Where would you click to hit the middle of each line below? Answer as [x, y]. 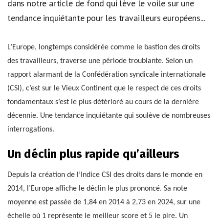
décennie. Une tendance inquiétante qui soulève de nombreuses [109, 116]
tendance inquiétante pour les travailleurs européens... [107, 18]
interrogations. [31, 130]
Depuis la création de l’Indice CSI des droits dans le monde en [105, 175]
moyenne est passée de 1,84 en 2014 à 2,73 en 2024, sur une [104, 203]
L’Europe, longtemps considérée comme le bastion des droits [104, 48]
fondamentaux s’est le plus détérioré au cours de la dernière [103, 102]
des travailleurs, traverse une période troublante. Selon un [100, 61]
